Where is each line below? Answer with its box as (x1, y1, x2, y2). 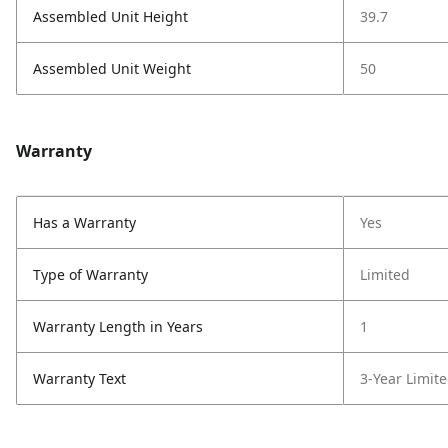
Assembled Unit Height (33, 7, 188, 26)
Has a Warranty (33, 213, 136, 232)
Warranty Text (33, 369, 126, 388)
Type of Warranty (33, 265, 148, 284)
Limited (360, 265, 410, 284)
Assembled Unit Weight (33, 59, 191, 78)
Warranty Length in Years (33, 317, 203, 336)
